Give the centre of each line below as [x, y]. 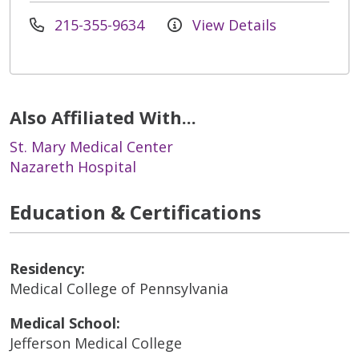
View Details [232, 24]
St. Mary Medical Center [91, 146]
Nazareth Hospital [73, 166]
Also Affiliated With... [103, 117]
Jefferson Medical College [96, 343]
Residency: [47, 268]
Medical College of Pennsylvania [119, 288]
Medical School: [65, 323]
